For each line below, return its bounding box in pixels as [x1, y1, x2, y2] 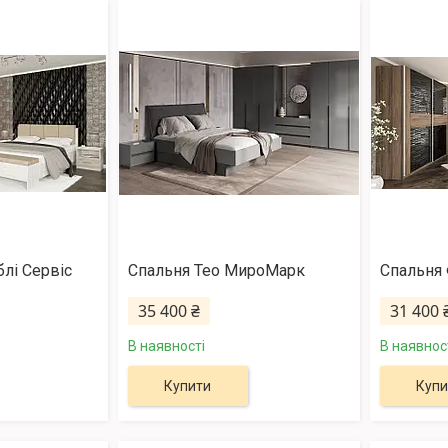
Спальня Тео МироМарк [127, 261, 305, 281]
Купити [164, 378, 212, 395]
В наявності [127, 338, 205, 355]
